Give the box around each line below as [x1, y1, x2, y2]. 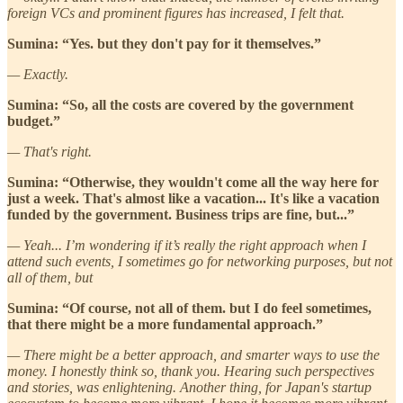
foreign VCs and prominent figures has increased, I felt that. [7, 4, 345, 21]
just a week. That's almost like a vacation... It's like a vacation [7, 190, 380, 206]
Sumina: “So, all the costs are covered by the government [7, 96, 354, 112]
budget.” [7, 112, 60, 129]
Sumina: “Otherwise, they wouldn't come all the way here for [7, 174, 379, 190]
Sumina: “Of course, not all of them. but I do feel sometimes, [7, 300, 372, 316]
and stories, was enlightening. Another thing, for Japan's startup [7, 379, 372, 395]
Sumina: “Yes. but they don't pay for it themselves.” [7, 35, 321, 51]
